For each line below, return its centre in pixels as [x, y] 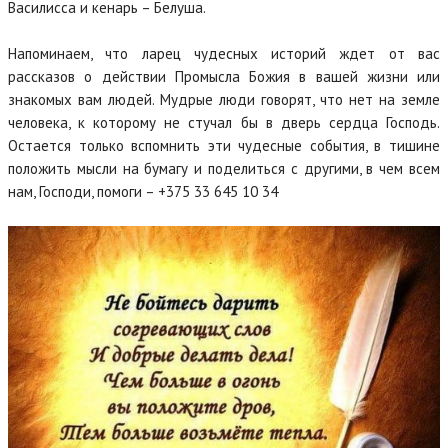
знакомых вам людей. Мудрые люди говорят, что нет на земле [224, 100]
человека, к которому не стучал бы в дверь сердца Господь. [224, 123]
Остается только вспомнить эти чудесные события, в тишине [224, 146]
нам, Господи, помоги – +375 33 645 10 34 [143, 192]
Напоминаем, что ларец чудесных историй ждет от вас [224, 54]
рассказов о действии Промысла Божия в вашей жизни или [224, 77]
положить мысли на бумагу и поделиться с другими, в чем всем [224, 169]
